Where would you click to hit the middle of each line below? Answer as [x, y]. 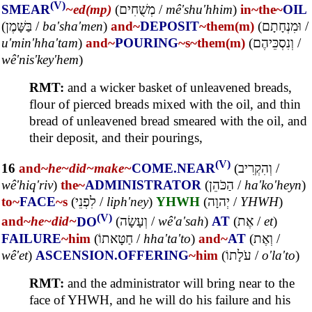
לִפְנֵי [86, 202]
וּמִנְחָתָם [282, 26]
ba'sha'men [73, 26]
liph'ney [127, 202]
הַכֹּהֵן [221, 185]
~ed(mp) [88, 10]
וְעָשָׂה [134, 221]
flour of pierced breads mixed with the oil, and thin [165, 104]
